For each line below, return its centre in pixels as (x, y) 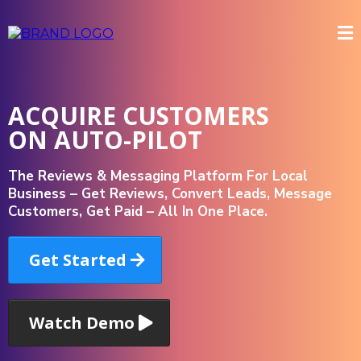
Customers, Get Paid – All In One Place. (138, 212)
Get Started (78, 260)
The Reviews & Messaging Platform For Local (158, 176)
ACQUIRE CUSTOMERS (139, 116)
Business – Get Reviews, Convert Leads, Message (170, 194)
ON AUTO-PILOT (105, 140)
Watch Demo (82, 323)
